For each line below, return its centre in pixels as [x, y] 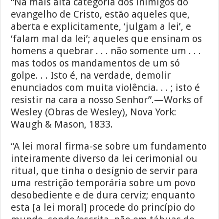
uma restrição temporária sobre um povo [103, 183]
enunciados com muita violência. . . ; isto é [106, 88]
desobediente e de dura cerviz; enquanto [103, 195]
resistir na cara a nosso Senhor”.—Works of [107, 100]
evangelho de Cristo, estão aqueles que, [100, 14]
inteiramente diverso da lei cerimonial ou [104, 159]
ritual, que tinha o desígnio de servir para [105, 171]
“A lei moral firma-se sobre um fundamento [109, 146]
